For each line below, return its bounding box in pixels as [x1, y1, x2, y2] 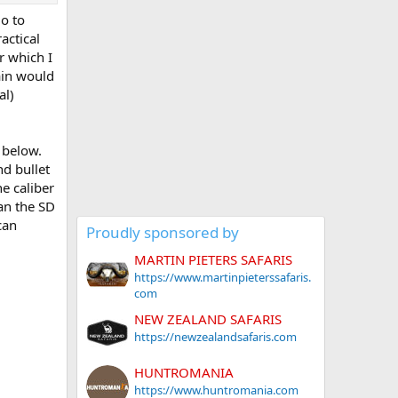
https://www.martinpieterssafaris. [134, 269, 311, 286]
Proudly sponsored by [86, 222, 239, 243]
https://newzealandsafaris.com [134, 328, 297, 345]
